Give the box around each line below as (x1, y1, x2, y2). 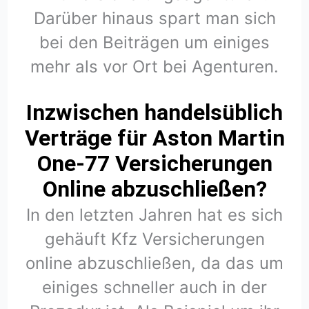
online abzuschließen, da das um (26, 253, 283, 274)
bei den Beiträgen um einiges (39, 32, 270, 52)
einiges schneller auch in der (42, 277, 267, 298)
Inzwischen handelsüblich (26, 99, 283, 126)
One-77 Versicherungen (37, 150, 272, 177)
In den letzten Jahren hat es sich (26, 205, 283, 226)
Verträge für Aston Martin (24, 125, 285, 152)
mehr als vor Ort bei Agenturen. (30, 57, 279, 77)
